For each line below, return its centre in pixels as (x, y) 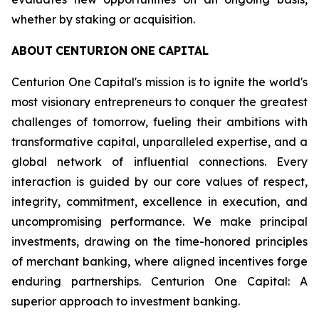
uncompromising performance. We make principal (159, 221)
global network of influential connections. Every (159, 162)
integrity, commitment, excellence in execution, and (159, 202)
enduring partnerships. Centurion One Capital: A (159, 281)
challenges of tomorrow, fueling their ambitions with (159, 122)
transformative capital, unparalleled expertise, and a (159, 142)
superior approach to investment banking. (126, 301)
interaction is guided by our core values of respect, (159, 182)
